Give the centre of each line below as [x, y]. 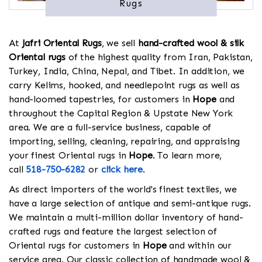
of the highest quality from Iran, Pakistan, [159, 57]
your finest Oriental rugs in [69, 156]
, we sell [120, 43]
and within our [199, 246]
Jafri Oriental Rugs [62, 43]
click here [122, 170]
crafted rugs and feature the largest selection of [113, 232]
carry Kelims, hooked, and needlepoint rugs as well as [124, 85]
